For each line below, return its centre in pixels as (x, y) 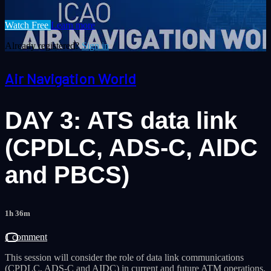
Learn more (73, 25)
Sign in (95, 45)
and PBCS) (67, 175)
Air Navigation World (70, 78)
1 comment (26, 237)
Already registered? (43, 45)
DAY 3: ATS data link (121, 120)
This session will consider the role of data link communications (124, 258)
